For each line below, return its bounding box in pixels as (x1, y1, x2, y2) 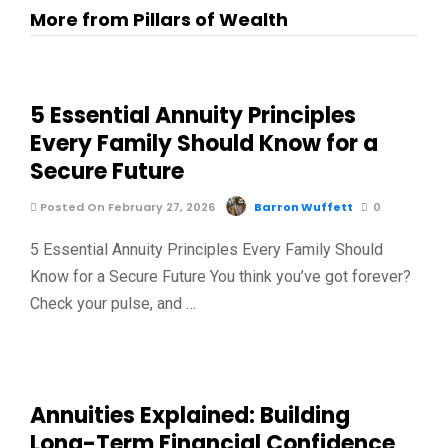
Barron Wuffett (254, 199, 353, 215)
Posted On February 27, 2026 (37, 199, 215, 215)
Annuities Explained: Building (30, 399, 350, 431)
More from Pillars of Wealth (30, 7, 288, 32)
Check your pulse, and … (30, 294, 196, 313)
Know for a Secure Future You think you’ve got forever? (30, 267, 411, 286)
